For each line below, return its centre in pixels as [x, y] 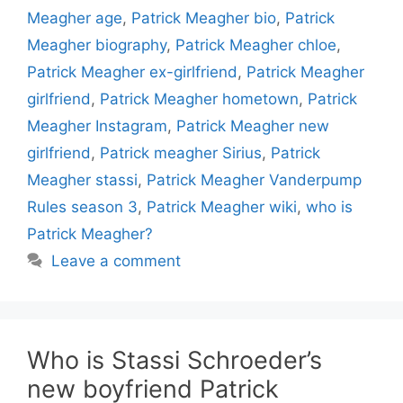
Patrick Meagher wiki [222, 207]
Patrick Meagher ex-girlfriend [132, 72]
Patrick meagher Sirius [181, 153]
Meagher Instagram [97, 126]
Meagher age [75, 18]
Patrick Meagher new [253, 126]
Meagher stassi [82, 180]
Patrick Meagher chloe [256, 45]
